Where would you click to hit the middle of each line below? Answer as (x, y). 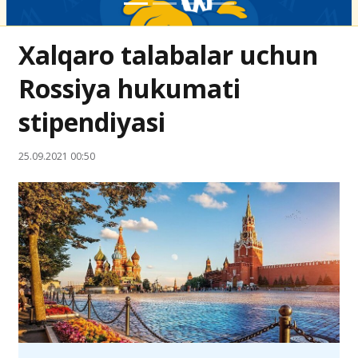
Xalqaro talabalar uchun (168, 55)
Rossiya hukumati (129, 88)
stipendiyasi (92, 122)
